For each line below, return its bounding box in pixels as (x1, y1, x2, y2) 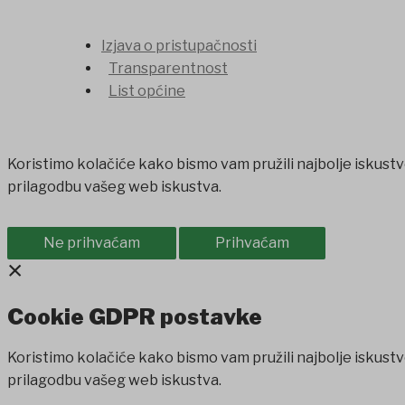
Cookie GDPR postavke (7, 303, 262, 330)
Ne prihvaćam (43, 233, 140, 251)
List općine (108, 81, 185, 99)
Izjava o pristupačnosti (101, 36, 257, 54)
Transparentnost (108, 59, 228, 77)
